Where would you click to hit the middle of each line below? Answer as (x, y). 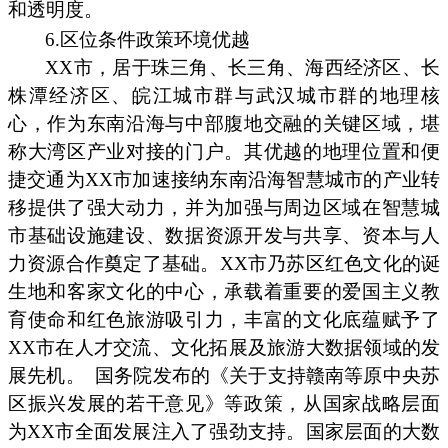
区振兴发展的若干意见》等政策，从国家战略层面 (224, 403)
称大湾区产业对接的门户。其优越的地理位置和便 (224, 151)
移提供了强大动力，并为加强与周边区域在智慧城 (224, 207)
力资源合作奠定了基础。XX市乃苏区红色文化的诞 (224, 263)
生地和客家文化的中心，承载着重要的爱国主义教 (224, 291)
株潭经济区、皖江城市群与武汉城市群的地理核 (224, 95)
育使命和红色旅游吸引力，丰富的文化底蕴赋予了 (224, 319)
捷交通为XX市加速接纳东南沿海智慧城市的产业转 (224, 179)
